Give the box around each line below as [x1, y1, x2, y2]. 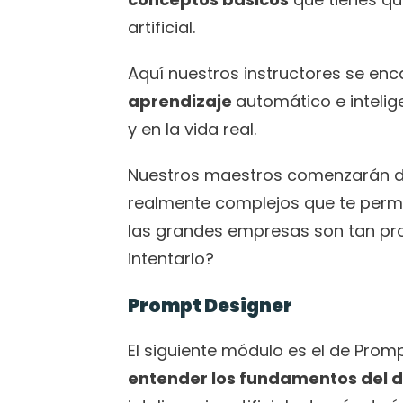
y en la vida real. [128, 118, 261, 140]
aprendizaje [128, 90, 236, 112]
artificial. [128, 16, 200, 39]
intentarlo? [128, 247, 214, 270]
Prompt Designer [128, 293, 292, 318]
